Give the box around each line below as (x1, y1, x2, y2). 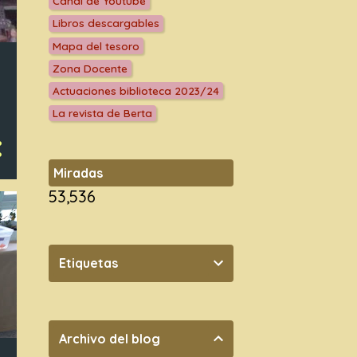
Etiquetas (58, 255, 118, 272)
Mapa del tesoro (52, 38, 139, 53)
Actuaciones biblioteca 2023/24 (52, 83, 219, 97)
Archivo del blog (58, 331, 160, 347)
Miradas (53, 165, 104, 182)
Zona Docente (52, 61, 127, 75)
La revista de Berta (52, 105, 152, 120)
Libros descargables (52, 16, 159, 30)
